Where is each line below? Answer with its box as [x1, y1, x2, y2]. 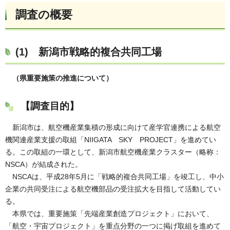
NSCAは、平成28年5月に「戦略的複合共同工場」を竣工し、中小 [5, 172, 224, 181]
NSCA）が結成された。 [5, 160, 82, 169]
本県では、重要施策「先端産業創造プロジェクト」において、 [5, 209, 214, 218]
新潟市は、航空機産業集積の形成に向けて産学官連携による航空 [5, 123, 221, 132]
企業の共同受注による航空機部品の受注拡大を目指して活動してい [5, 185, 221, 194]
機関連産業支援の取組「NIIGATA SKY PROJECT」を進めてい [5, 136, 216, 144]
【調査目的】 [21, 100, 79, 111]
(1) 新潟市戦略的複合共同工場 [15, 46, 162, 58]
